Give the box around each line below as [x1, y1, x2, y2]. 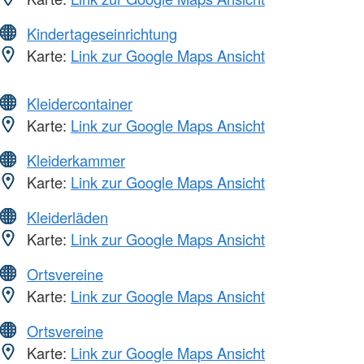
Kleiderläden [27, 206, 108, 228]
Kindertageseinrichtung [27, 23, 177, 45]
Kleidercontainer [27, 93, 132, 115]
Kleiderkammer [27, 149, 125, 171]
